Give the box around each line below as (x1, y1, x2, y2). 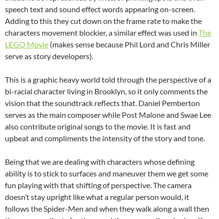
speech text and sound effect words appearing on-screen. (5, 4, 195, 14)
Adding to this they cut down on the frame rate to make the (5, 16, 202, 26)
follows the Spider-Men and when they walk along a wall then (5, 204, 209, 214)
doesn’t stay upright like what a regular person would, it (5, 192, 189, 202)
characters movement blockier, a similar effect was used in (5, 28, 198, 38)
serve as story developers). (5, 51, 93, 61)
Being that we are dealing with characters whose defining (5, 157, 195, 167)
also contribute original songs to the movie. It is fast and (5, 122, 191, 131)
